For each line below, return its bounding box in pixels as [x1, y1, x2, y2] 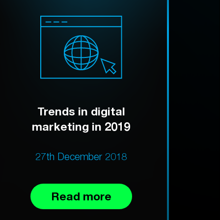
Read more [51, 189, 111, 203]
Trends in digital [37, 104, 125, 118]
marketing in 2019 [32, 119, 131, 133]
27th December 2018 [35, 150, 127, 162]
